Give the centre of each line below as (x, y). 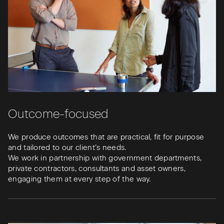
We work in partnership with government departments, (105, 158)
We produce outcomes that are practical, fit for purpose (106, 137)
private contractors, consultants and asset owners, (97, 168)
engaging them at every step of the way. (79, 179)
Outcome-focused (58, 113)
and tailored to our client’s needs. (67, 147)
